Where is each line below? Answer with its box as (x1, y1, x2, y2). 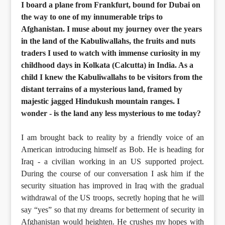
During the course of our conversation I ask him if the (21, 169, 204, 178)
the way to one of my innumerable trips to (21, 13, 163, 22)
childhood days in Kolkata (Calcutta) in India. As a (21, 61, 194, 70)
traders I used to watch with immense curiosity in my (21, 49, 201, 58)
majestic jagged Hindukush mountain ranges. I (21, 97, 180, 106)
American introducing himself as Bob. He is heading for (21, 145, 204, 154)
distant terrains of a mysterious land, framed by (21, 85, 183, 94)
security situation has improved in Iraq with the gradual (21, 181, 204, 190)
